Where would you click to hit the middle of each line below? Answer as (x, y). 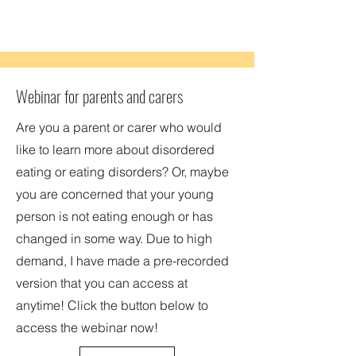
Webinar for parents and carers (99, 96)
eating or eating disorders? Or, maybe (122, 172)
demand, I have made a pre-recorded (122, 261)
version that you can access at (102, 283)
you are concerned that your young (115, 194)
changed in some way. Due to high (114, 238)
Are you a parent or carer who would (119, 127)
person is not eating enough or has (114, 216)
